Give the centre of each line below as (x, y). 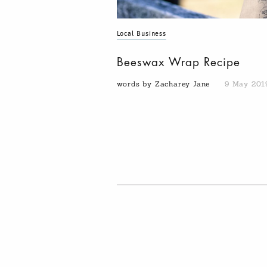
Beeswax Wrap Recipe (178, 63)
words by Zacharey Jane (164, 84)
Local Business (142, 34)
